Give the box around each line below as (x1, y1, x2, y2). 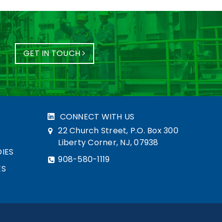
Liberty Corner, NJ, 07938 (58, 136, 159, 148)
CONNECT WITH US (59, 111, 135, 122)
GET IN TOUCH (23, 47, 83, 59)
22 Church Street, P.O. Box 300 (58, 124, 178, 136)
